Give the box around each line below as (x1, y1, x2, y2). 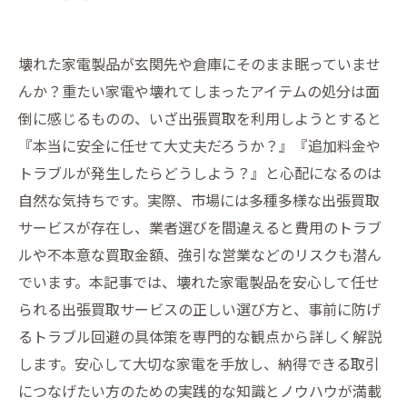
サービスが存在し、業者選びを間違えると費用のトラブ (18, 216, 382, 238)
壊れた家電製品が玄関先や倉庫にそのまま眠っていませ (18, 53, 381, 74)
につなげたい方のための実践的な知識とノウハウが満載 (18, 380, 382, 402)
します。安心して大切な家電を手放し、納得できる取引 (18, 352, 380, 374)
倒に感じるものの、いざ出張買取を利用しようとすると (18, 107, 382, 129)
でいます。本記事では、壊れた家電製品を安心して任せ (18, 271, 380, 293)
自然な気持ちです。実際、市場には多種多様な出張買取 (18, 189, 380, 211)
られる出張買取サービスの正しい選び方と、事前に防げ (18, 298, 381, 320)
